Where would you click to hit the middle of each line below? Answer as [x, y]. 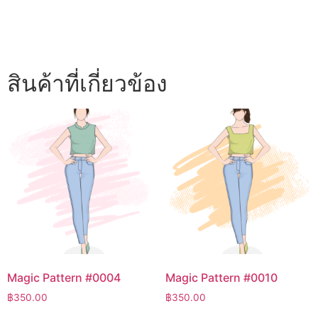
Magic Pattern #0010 [221, 278]
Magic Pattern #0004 [64, 278]
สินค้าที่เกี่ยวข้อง [87, 84]
